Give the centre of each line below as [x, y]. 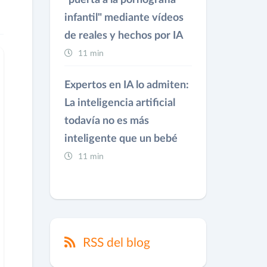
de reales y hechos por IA [124, 36]
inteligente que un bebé [121, 139]
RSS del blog [115, 243]
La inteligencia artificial [119, 103]
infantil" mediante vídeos [124, 18]
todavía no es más [106, 121]
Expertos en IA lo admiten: [126, 85]
